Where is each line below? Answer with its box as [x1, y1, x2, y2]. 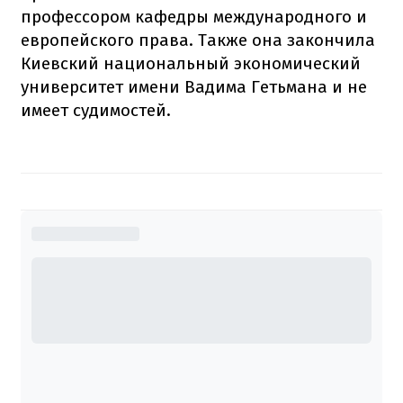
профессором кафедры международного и [21, 5, 367, 27]
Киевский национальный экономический [21, 52, 361, 74]
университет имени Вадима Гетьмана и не [21, 76, 367, 97]
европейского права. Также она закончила [21, 29, 375, 50]
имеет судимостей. [21, 99, 171, 121]
